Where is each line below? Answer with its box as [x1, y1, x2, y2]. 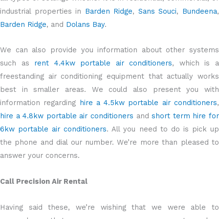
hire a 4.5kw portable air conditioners [76, 98, 218, 108]
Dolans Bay [66, 20, 105, 29]
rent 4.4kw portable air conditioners [34, 59, 173, 68]
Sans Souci [138, 6, 177, 16]
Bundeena [182, 6, 218, 16]
